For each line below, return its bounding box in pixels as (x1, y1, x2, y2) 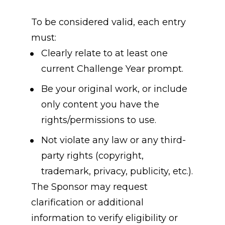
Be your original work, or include (41, 83, 187, 95)
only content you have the (41, 99, 159, 110)
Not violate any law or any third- (41, 135, 186, 146)
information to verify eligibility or (31, 212, 178, 224)
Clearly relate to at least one (41, 48, 168, 59)
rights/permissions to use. (41, 115, 156, 126)
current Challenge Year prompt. (41, 63, 183, 75)
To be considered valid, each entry (31, 17, 186, 28)
